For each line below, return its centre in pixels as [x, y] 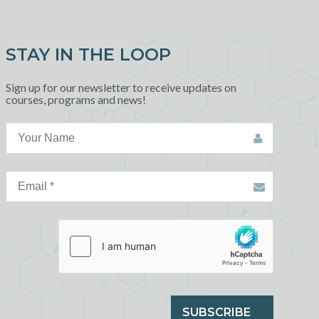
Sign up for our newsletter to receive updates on [121, 87]
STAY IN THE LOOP [89, 54]
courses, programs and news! [76, 99]
